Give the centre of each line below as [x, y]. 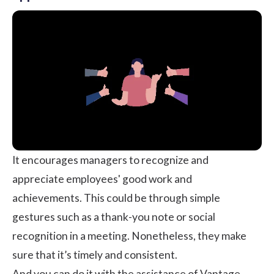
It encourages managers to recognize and [110, 160]
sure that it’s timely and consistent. [95, 254]
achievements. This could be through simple [116, 198]
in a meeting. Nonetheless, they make [157, 235]
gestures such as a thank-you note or [100, 217]
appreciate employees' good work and [102, 179]
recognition [40, 235]
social [202, 217]
